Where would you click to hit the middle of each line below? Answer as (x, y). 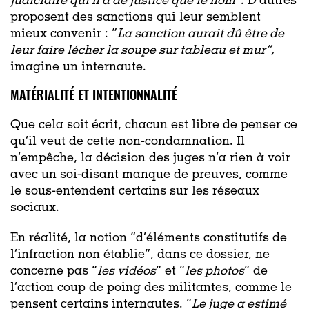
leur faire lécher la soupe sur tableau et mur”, (142, 51)
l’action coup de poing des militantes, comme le (151, 288)
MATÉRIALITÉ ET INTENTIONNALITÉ (96, 94)
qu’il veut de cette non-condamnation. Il (128, 142)
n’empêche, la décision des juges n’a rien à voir (150, 158)
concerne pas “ (54, 271)
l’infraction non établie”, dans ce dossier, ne (140, 255)
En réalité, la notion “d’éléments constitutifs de (149, 238)
